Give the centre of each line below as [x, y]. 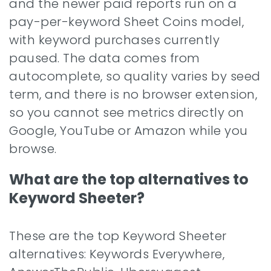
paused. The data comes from [105, 58]
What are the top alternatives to [129, 179]
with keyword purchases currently [114, 40]
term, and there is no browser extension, [133, 94]
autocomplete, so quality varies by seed [135, 76]
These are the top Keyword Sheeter [118, 236]
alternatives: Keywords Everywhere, [117, 254]
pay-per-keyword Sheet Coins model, [126, 22]
